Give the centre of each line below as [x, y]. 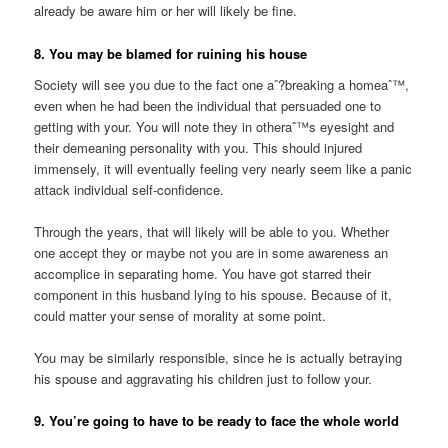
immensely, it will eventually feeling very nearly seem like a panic [223, 169]
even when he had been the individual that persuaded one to [208, 106]
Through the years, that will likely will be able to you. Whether [212, 232]
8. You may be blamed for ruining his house [171, 53]
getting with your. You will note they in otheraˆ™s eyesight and [214, 127]
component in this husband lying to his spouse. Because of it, [213, 295]
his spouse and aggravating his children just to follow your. [203, 379]
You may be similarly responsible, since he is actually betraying [218, 358]
